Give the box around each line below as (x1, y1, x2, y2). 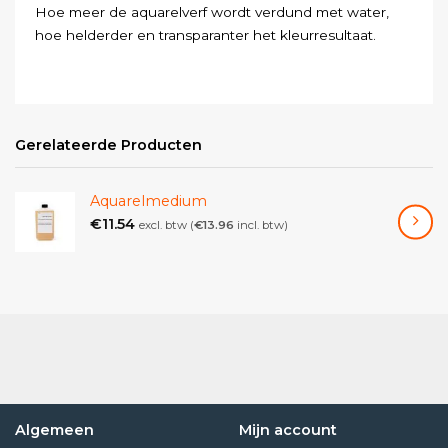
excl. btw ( (139, 218, 194, 233)
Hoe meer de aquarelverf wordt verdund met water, (35, 3, 389, 20)
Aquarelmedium (90, 192, 207, 211)
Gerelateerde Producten (15, 136, 202, 155)
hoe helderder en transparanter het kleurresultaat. (35, 26, 376, 43)
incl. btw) (234, 218, 288, 233)
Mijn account (239, 420, 337, 439)
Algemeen (15, 420, 94, 439)
